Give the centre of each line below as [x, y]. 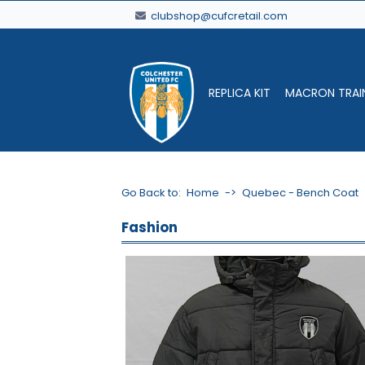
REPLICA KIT [240, 93]
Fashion [150, 227]
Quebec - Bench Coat [301, 193]
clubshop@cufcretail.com [218, 16]
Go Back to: [152, 193]
